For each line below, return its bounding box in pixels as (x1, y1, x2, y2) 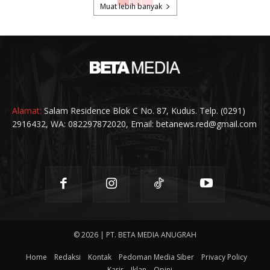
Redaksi (54, 252, 81, 263)
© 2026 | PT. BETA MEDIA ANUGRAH (74, 230, 196, 240)
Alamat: (12, 104, 42, 116)
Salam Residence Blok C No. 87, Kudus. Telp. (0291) (42, 104, 245, 116)
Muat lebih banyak (99, 1, 162, 12)
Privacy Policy (201, 252, 247, 263)
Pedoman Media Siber (118, 252, 194, 263)
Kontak (87, 252, 111, 263)
